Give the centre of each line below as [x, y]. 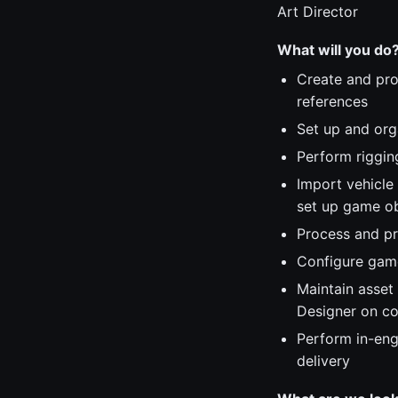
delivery [323, 361]
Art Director [318, 12]
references [332, 101]
